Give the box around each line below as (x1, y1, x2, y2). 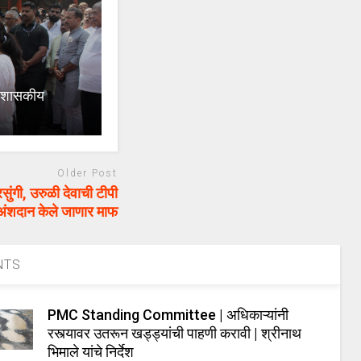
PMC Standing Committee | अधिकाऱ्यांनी (48, 305, 289, 323)
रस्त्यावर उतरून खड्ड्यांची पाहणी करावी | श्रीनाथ (48, 324, 302, 342)
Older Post (57, 168, 118, 180)
